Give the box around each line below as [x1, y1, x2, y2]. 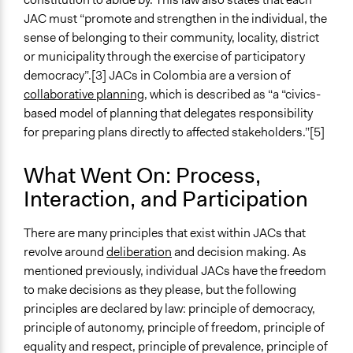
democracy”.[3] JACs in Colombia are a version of [24, 67, 291, 84]
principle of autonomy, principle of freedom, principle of [24, 319, 325, 336]
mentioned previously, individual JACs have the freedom [24, 262, 326, 280]
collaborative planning [24, 86, 144, 103]
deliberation [106, 243, 172, 261]
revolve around [24, 243, 106, 261]
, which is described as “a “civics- [144, 86, 321, 103]
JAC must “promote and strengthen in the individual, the [24, 10, 327, 28]
